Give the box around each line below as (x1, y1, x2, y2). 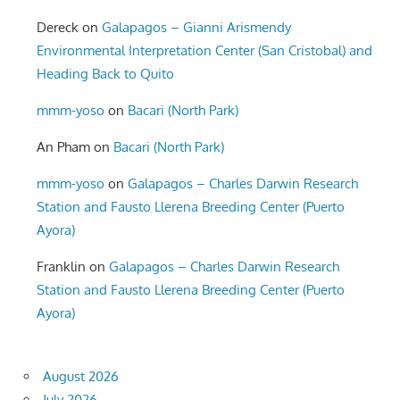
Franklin (37, 258, 87, 276)
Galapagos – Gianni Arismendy (102, 19, 292, 37)
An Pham (37, 138, 91, 156)
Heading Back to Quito (37, 65, 175, 83)
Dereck (37, 19, 79, 37)
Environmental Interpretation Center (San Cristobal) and (37, 42, 373, 60)
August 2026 (43, 368, 119, 386)
